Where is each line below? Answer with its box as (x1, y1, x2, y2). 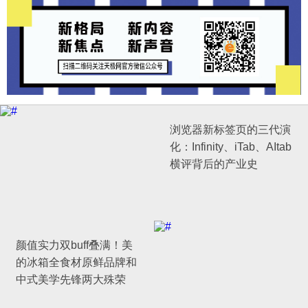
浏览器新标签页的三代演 (170, 123, 291, 135)
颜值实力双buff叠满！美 (16, 239, 133, 251)
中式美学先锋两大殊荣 (16, 273, 126, 285)
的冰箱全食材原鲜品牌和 (16, 256, 137, 268)
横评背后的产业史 (170, 157, 258, 170)
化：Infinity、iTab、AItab (170, 140, 291, 153)
